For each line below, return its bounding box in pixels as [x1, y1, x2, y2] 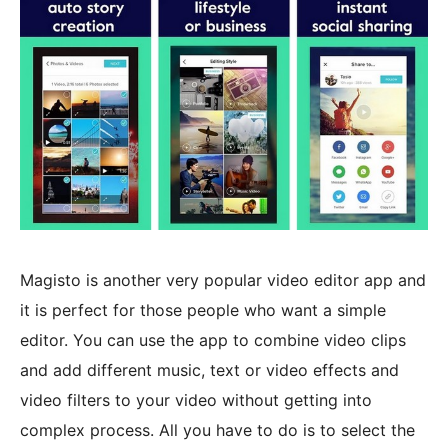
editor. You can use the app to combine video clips [20, 330, 406, 351]
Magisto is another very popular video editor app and [20, 270, 426, 291]
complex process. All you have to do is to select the [20, 420, 415, 441]
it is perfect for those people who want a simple [20, 300, 386, 321]
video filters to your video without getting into [20, 390, 372, 411]
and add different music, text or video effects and [20, 360, 399, 381]
